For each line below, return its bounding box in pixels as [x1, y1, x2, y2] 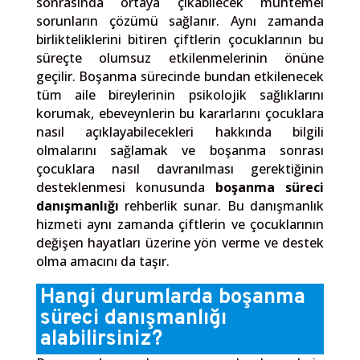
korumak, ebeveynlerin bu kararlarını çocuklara [35, 104, 325, 122]
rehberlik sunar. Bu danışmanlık [118, 196, 325, 215]
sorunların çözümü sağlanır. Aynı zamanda [35, 11, 325, 30]
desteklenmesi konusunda [35, 178, 216, 196]
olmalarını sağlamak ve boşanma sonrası [35, 141, 325, 159]
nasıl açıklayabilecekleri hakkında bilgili [35, 122, 325, 141]
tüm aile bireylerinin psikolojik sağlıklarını [35, 85, 325, 104]
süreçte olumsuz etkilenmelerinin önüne [35, 48, 325, 67]
